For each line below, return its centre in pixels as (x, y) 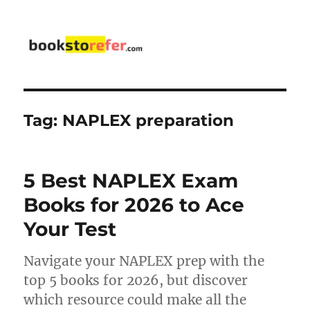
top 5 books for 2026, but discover (136, 280)
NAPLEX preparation (148, 120)
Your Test (70, 229)
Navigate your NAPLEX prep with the (144, 261)
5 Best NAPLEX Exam (131, 180)
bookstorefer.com (99, 79)
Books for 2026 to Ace (134, 204)
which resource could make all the (135, 299)
